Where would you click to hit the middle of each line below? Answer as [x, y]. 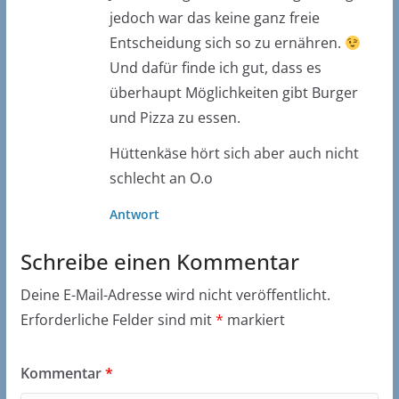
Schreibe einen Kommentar [159, 262]
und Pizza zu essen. [175, 118]
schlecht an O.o [161, 179]
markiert [254, 320]
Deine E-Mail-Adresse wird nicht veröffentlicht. [175, 295]
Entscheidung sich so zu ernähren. [227, 43]
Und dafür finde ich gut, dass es [215, 68]
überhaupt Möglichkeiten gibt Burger [233, 93]
